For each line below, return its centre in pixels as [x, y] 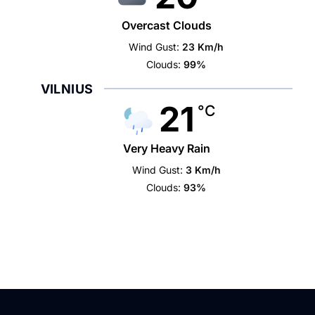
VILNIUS [67, 89]
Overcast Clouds [166, 25]
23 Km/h [203, 47]
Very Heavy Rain [166, 148]
